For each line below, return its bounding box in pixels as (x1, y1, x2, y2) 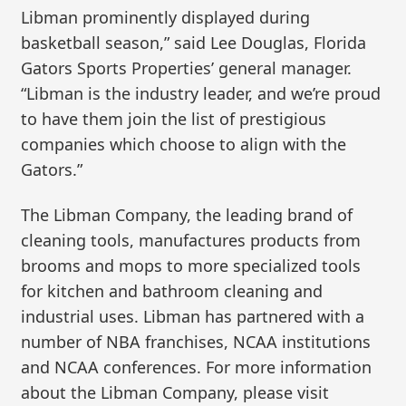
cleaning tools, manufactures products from (21, 229, 362, 252)
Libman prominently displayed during (21, 6, 311, 29)
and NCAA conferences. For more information (21, 356, 372, 379)
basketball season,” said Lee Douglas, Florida (21, 32, 367, 54)
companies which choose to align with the (21, 133, 347, 156)
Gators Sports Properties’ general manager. (21, 57, 353, 80)
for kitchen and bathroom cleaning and (21, 280, 324, 303)
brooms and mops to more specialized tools (21, 255, 362, 277)
